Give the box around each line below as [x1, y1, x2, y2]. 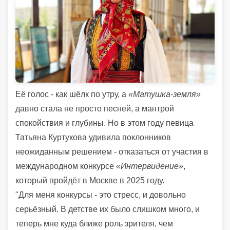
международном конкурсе [15, 161, 116, 170]
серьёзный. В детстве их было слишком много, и [15, 204, 200, 214]
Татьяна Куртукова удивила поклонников [15, 132, 171, 142]
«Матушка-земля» [128, 89, 201, 99]
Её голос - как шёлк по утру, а [15, 89, 128, 99]
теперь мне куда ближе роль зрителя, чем [15, 219, 173, 228]
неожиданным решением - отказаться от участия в [15, 147, 208, 156]
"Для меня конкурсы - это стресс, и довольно [15, 190, 186, 199]
